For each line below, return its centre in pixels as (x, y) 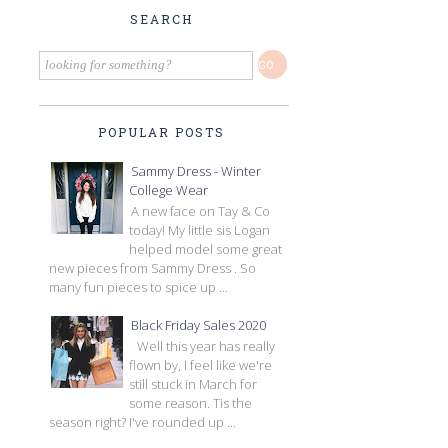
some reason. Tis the (190, 403)
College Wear (168, 189)
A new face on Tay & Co (200, 211)
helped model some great (205, 249)
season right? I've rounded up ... (142, 422)
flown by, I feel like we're (200, 365)
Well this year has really (203, 346)
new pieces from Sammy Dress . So (152, 268)
